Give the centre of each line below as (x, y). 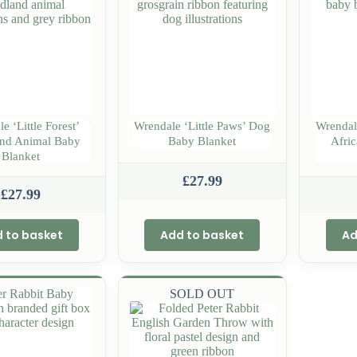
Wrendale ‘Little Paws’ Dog (202, 126)
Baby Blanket (202, 141)
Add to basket (202, 235)
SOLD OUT (202, 293)
